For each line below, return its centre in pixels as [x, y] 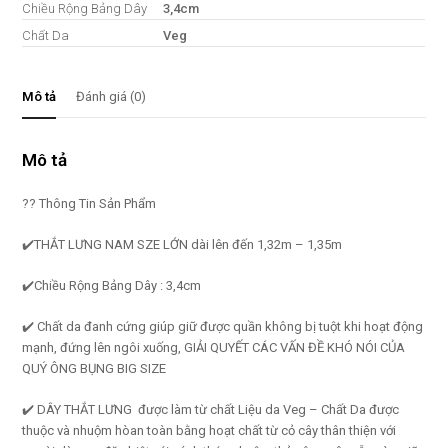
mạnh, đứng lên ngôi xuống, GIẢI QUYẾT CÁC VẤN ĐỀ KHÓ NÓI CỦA [214, 347]
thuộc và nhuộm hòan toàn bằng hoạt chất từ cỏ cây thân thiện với [209, 430]
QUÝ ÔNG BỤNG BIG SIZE [94, 368]
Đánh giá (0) [111, 96]
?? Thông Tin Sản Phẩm [89, 203]
